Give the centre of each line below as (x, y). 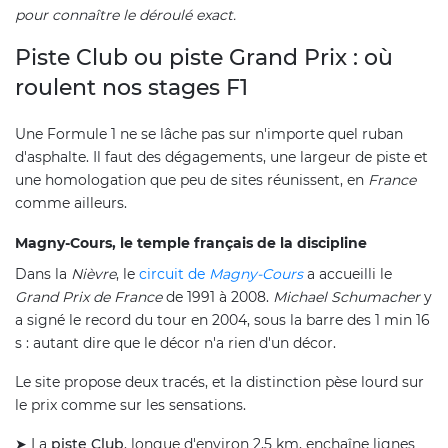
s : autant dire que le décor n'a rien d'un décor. (175, 342)
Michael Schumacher (346, 296)
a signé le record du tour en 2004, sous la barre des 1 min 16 (222, 319)
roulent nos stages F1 (131, 87)
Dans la (43, 273)
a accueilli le (347, 273)
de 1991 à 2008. (217, 296)
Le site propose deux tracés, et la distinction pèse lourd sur (219, 381)
